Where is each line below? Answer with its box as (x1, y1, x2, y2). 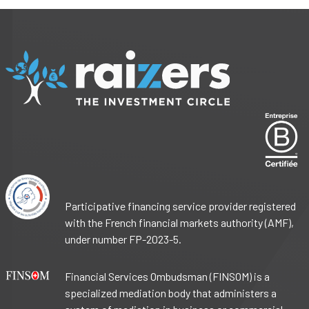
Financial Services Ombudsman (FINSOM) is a (65, 270, 270, 283)
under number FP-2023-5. (65, 232, 182, 246)
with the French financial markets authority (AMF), (65, 216, 295, 230)
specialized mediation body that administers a (65, 286, 277, 300)
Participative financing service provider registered (65, 199, 297, 213)
